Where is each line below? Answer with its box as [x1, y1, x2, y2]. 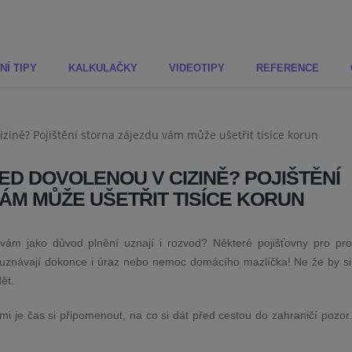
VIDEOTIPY [169, 62, 225, 75]
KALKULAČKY [68, 62, 137, 75]
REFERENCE [256, 62, 319, 75]
